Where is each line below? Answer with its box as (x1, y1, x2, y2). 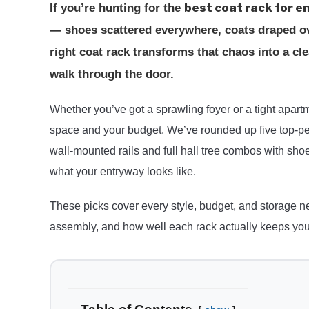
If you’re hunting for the (50, 1, 184, 14)
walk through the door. (50, 68, 174, 81)
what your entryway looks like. (50, 166, 196, 177)
